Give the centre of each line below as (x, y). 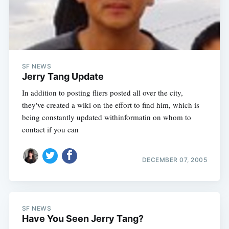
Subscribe (187, 26)
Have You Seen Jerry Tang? (83, 219)
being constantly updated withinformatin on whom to (106, 117)
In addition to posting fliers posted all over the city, (102, 93)
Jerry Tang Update (63, 77)
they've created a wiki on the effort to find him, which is (110, 105)
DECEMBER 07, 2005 (175, 159)
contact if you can (50, 130)
